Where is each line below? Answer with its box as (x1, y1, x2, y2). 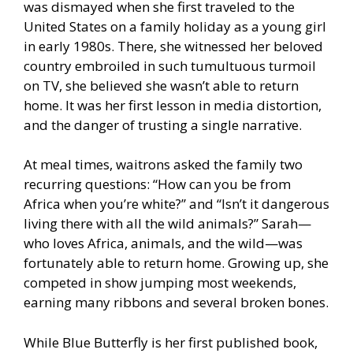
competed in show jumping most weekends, (24, 273, 296, 292)
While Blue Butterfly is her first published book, (24, 333, 318, 351)
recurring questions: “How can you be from (24, 175, 291, 194)
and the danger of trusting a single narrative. (24, 115, 302, 134)
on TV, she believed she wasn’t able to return (24, 76, 299, 95)
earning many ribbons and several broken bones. (24, 293, 329, 312)
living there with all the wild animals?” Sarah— (24, 214, 311, 233)
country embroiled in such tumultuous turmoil (24, 56, 316, 75)
